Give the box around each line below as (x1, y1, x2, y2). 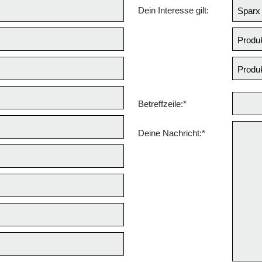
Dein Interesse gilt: (138, 5, 209, 15)
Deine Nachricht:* (138, 128, 205, 138)
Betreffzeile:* (138, 99, 187, 109)
